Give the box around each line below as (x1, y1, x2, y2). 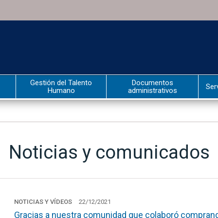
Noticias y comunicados (8, 142, 210, 163)
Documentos (131, 78, 173, 87)
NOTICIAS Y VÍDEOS (14, 198, 72, 205)
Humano (47, 86, 75, 95)
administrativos (127, 86, 177, 95)
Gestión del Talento (30, 78, 92, 87)
